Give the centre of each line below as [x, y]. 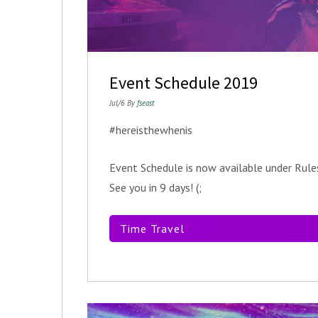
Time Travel [152, 229]
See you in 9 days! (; [155, 187]
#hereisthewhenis [151, 130]
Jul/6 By [123, 103]
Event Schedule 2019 [183, 83]
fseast [146, 103]
